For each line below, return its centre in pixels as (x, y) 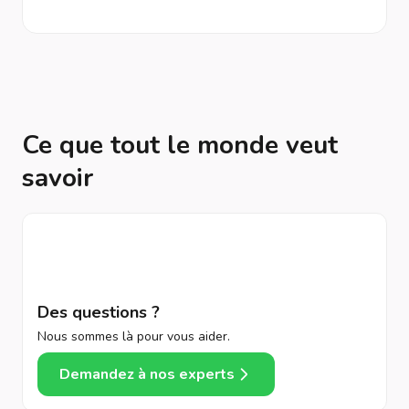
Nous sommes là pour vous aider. (134, 336)
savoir (58, 178)
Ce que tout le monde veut (180, 145)
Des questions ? (99, 312)
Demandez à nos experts (147, 374)
